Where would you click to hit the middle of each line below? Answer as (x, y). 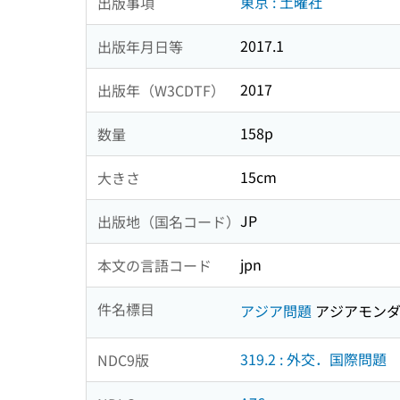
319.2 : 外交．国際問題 (313, 359)
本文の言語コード (154, 265)
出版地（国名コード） (169, 221)
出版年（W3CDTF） (161, 90)
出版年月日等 (140, 46)
